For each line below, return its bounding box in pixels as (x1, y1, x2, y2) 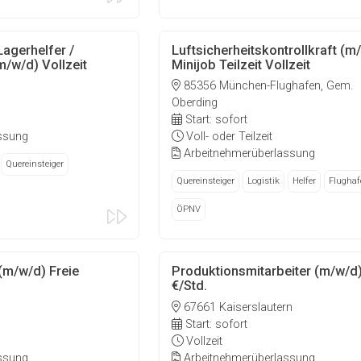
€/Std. (171, 278, 207, 294)
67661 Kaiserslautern (180, 300, 293, 314)
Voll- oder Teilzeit (182, 130, 272, 144)
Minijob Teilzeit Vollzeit (171, 56, 310, 73)
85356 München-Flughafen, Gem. (180, 79, 353, 93)
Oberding (171, 96, 218, 110)
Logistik (247, 176, 280, 187)
